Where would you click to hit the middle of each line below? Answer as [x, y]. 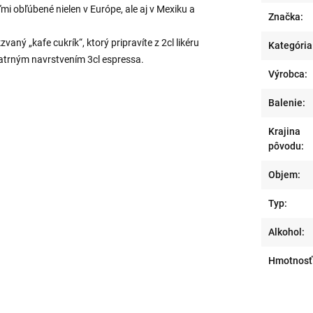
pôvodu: [286, 146]
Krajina [284, 131]
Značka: [286, 17]
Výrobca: [288, 74]
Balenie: [287, 103]
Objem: [284, 175]
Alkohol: [286, 232]
